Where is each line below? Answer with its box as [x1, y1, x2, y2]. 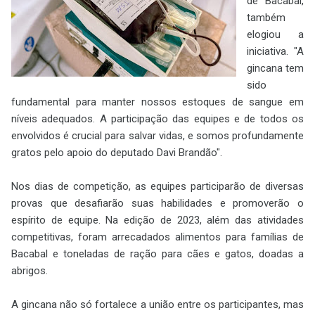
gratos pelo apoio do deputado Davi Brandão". [11, 146, 222, 159]
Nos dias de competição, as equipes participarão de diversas [11, 179, 304, 193]
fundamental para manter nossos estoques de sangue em [11, 95, 304, 108]
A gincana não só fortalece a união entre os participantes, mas [11, 297, 304, 311]
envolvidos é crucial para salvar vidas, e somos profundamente [11, 129, 304, 142]
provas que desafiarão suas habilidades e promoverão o [11, 196, 304, 210]
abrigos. [11, 264, 48, 277]
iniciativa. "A [247, 44, 304, 58]
